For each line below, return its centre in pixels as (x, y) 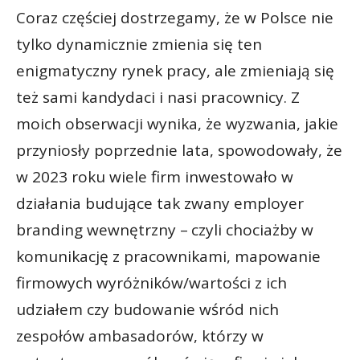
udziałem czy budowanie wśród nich (147, 309)
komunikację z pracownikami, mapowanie (168, 256)
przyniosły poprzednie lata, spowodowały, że (179, 150)
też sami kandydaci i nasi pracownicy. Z (158, 97)
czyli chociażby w (252, 229)
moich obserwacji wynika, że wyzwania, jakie (177, 123)
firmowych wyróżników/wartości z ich (151, 282)
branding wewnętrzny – (102, 229)
